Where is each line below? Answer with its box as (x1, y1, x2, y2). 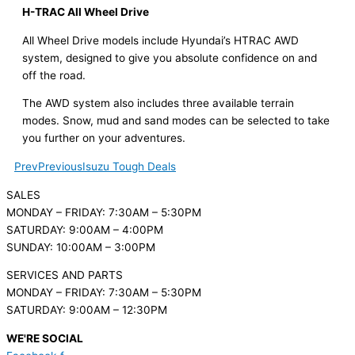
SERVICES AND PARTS (6, 269, 123, 282)
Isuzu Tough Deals (82, 160, 176, 174)
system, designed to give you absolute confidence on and (22, 51, 317, 64)
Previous (38, 160, 82, 174)
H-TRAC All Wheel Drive (22, 6, 149, 19)
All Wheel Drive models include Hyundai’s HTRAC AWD (22, 33, 299, 47)
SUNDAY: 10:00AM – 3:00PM (6, 240, 155, 254)
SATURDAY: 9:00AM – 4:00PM (6, 223, 163, 236)
